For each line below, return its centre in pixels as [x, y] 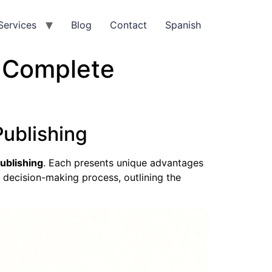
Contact [128, 25]
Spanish [183, 25]
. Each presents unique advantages [123, 163]
